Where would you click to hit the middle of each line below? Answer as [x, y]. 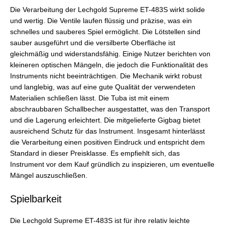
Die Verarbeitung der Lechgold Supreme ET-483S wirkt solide [107, 10]
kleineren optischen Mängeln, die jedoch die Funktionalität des [109, 65]
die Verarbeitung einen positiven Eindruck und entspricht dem [107, 142]
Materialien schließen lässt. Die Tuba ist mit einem [90, 98]
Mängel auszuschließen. [49, 175]
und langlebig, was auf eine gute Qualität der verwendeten [103, 87]
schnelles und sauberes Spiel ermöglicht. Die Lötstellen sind [105, 32]
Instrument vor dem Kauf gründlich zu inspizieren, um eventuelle [112, 164]
